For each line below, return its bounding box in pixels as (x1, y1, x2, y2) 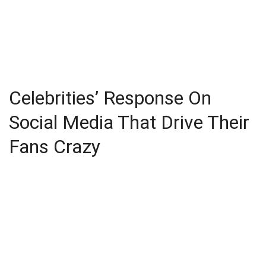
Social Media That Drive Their (9, 111, 249, 134)
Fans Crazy (9, 135, 100, 158)
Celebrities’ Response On (9, 87, 211, 109)
